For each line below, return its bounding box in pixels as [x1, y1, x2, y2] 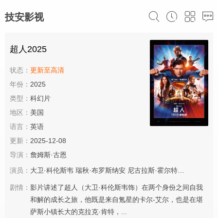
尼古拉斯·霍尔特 [127, 166, 178, 174]
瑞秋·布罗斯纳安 [75, 166, 126, 174]
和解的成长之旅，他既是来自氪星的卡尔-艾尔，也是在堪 [30, 196, 203, 203]
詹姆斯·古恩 [30, 151, 67, 159]
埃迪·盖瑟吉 [180, 166, 216, 174]
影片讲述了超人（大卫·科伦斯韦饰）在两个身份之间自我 [30, 183, 203, 191]
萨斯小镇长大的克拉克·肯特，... [30, 208, 127, 216]
